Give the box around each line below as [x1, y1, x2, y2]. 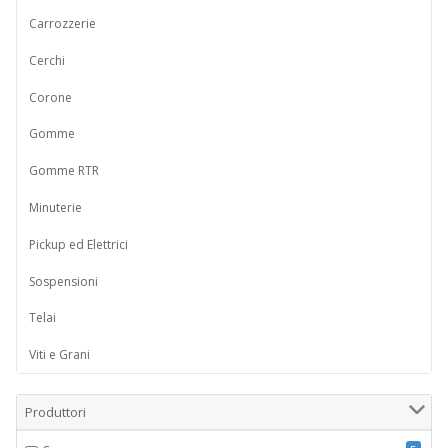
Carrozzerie [29, 15, 96, 33]
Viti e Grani [29, 346, 90, 364]
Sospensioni [29, 272, 98, 290]
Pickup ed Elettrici [29, 235, 128, 253]
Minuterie [29, 199, 82, 217]
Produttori [25, 403, 86, 422]
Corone [29, 88, 72, 106]
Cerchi [29, 51, 65, 69]
